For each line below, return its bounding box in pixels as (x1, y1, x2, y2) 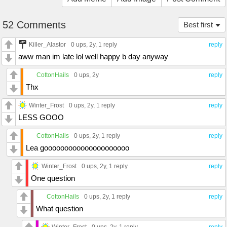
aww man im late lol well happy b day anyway (18, 52, 168, 61)
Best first (183, 20, 213, 29)
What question (36, 204, 83, 213)
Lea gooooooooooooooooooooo (26, 143, 129, 152)
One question (31, 173, 75, 182)
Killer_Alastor (29, 41, 66, 48)
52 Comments (3, 19, 66, 30)
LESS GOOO (18, 112, 64, 122)
